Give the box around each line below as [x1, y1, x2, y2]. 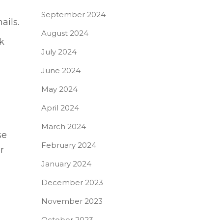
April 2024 [41, 103, 79, 112]
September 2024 [41, 10, 106, 19]
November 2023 [41, 196, 103, 206]
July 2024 [41, 47, 77, 56]
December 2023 [41, 178, 103, 187]
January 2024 [41, 159, 91, 168]
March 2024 [41, 122, 86, 131]
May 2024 [41, 84, 78, 94]
